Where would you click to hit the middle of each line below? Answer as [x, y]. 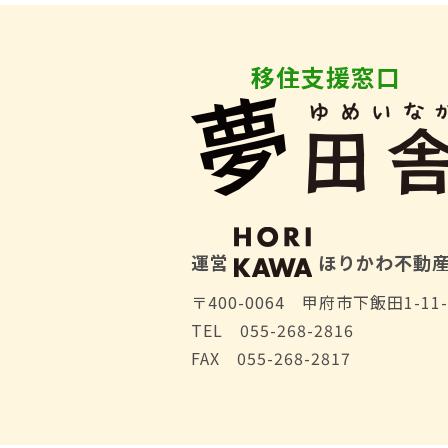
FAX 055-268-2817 [271, 358]
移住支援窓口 [326, 76]
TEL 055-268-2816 [272, 330]
